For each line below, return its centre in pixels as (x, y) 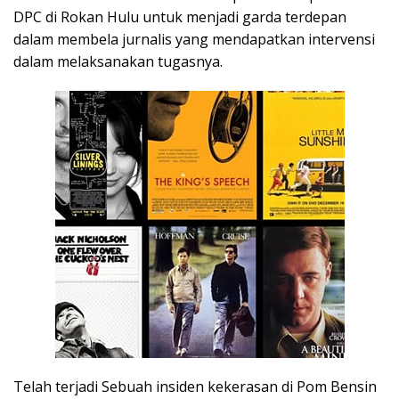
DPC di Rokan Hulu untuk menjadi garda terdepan (180, 17)
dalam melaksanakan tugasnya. (118, 62)
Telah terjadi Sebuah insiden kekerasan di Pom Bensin (195, 387)
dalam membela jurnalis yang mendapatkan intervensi (194, 40)
